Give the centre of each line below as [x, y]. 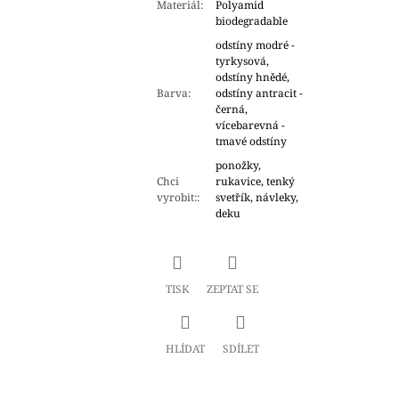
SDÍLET [240, 348]
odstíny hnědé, [252, 77]
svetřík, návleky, [256, 198]
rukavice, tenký [255, 182]
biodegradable [251, 21]
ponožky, [238, 166]
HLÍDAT [185, 348]
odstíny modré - [255, 45]
